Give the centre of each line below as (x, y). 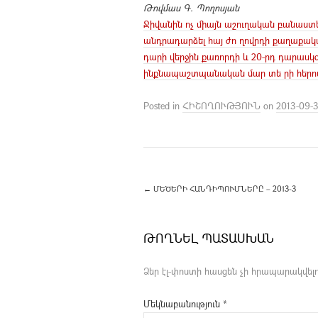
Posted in (163, 105)
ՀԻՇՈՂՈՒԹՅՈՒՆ (221, 105)
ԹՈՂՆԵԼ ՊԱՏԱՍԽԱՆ (209, 238)
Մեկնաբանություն (183, 303)
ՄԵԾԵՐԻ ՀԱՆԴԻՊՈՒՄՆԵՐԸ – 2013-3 (224, 188)
